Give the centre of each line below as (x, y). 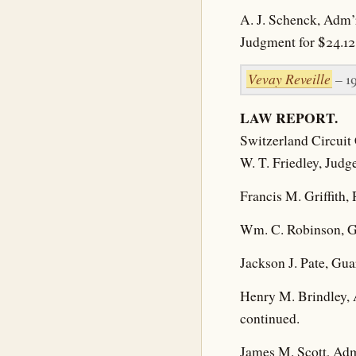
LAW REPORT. (289, 118)
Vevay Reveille (289, 79)
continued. (270, 318)
